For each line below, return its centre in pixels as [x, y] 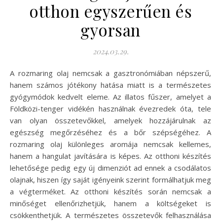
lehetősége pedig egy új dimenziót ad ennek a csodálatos [110, 168]
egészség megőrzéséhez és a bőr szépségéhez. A [110, 132]
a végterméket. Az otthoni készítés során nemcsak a [110, 192]
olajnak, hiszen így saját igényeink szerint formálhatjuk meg [110, 180]
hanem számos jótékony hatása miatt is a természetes [110, 85]
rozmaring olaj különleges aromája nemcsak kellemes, [110, 144]
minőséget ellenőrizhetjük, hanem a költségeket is [110, 203]
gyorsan [110, 30]
